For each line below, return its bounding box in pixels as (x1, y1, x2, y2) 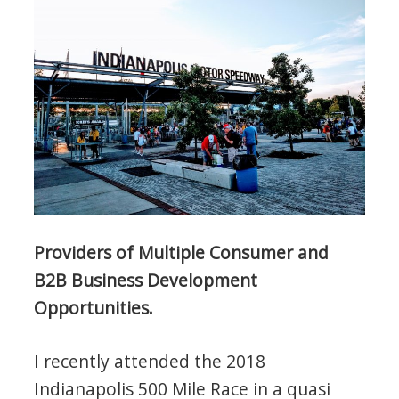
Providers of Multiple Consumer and (34, 240, 330, 265)
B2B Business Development (34, 267, 258, 292)
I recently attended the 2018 (34, 348, 266, 373)
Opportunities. (34, 295, 154, 320)
